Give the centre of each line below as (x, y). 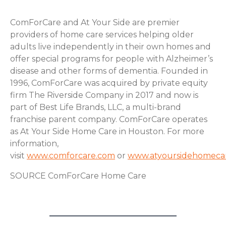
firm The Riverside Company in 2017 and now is (104, 95)
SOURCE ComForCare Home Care (78, 176)
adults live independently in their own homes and (110, 47)
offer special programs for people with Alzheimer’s (111, 59)
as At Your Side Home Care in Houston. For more (107, 132)
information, (34, 144)
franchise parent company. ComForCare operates (109, 120)
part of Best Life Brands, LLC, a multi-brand (96, 107)
